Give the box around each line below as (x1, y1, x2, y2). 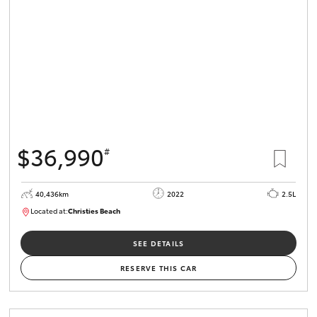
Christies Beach (68, 204, 120, 216)
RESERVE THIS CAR (120, 262, 197, 273)
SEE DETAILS (132, 237, 185, 248)
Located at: (30, 204, 68, 216)
